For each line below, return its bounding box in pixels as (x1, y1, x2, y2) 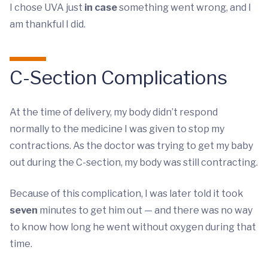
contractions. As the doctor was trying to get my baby (10, 140, 253, 151)
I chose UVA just (10, 2, 84, 13)
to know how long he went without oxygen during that (10, 221, 256, 233)
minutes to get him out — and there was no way (38, 205, 252, 216)
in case (84, 2, 119, 13)
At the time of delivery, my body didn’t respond (10, 106, 218, 118)
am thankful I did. (10, 19, 86, 30)
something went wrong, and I (119, 2, 251, 13)
